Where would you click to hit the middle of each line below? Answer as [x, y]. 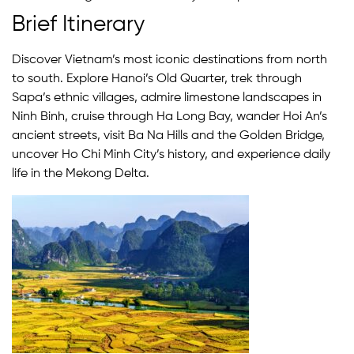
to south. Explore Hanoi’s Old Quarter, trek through [157, 79]
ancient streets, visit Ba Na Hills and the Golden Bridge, [168, 136]
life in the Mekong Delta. [81, 174]
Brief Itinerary [78, 25]
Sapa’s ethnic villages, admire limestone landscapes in [167, 98]
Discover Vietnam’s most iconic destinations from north [169, 60]
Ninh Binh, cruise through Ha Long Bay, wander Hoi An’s [169, 117]
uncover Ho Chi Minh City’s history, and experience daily [171, 155]
